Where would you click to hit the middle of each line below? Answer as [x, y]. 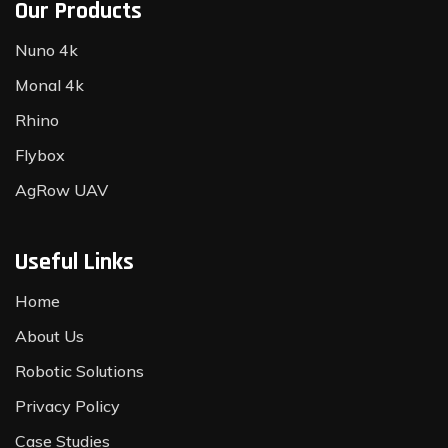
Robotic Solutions [79, 371]
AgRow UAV [61, 190]
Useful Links [74, 262]
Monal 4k [49, 85]
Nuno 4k [46, 50]
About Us [49, 336]
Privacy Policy [67, 406]
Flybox [40, 155]
